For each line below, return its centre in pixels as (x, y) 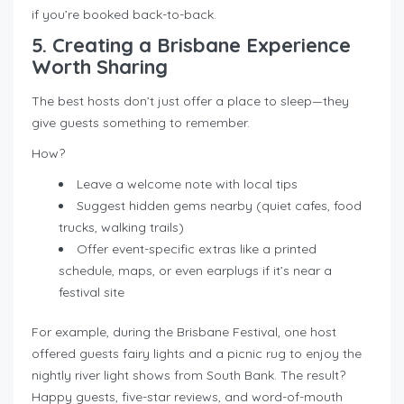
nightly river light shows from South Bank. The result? (188, 376)
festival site (92, 293)
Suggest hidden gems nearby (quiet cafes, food (219, 206)
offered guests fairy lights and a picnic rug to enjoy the (197, 354)
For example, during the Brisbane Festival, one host (184, 332)
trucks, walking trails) (121, 228)
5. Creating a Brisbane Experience (191, 46)
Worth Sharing (100, 67)
